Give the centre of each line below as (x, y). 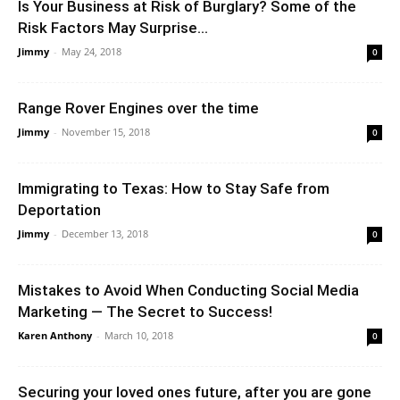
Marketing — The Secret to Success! (145, 311)
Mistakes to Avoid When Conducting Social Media (188, 290)
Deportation (59, 209)
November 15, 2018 (106, 131)
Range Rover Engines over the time (138, 108)
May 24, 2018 (92, 51)
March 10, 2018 (139, 335)
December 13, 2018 (105, 233)
